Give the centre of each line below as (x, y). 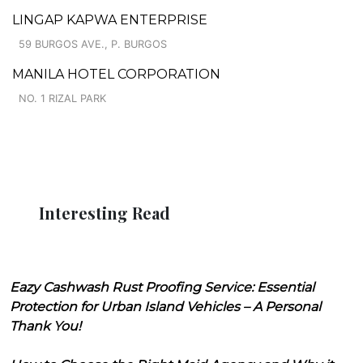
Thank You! (45, 326)
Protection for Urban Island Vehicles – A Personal (165, 306)
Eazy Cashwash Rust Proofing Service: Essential (162, 287)
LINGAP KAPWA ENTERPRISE (110, 19)
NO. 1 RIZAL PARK (62, 98)
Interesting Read (105, 212)
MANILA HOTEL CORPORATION (116, 74)
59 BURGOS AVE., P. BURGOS (93, 44)
